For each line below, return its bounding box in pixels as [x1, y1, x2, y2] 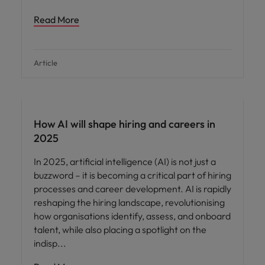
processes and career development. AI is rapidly [34, 183, 231, 195]
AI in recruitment [28, 85, 81, 93]
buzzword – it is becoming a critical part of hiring [34, 169, 231, 181]
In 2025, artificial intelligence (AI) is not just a [34, 156, 216, 167]
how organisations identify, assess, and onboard [34, 210, 231, 222]
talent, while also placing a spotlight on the [34, 224, 206, 235]
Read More [34, 14, 79, 25]
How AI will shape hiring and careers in [34, 117, 215, 131]
